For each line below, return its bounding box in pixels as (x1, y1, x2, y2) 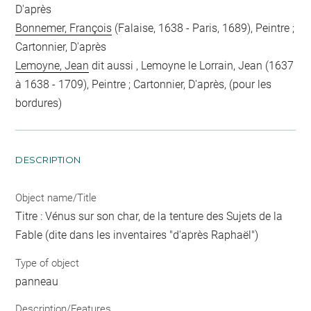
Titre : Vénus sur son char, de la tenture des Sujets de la (15, 210, 283, 224)
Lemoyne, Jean (15, 59, 90, 73)
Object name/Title (15, 192, 97, 205)
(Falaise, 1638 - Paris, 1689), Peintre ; (112, 22, 295, 35)
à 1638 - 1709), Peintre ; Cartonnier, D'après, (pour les (15, 78, 272, 92)
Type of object (15, 256, 80, 269)
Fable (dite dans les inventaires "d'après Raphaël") (15, 228, 259, 242)
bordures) (15, 96, 62, 110)
